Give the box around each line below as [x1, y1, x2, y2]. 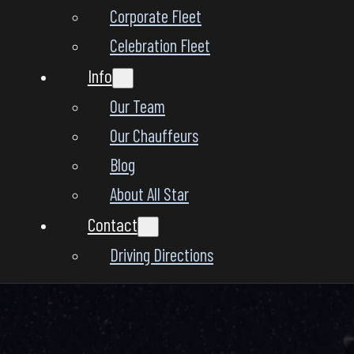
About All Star [110, 183, 189, 204]
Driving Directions [110, 243, 213, 265]
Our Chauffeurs [110, 124, 198, 145]
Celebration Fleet [110, 34, 210, 55]
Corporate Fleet [110, 5, 201, 26]
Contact [87, 212, 137, 235]
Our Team [110, 95, 165, 116]
